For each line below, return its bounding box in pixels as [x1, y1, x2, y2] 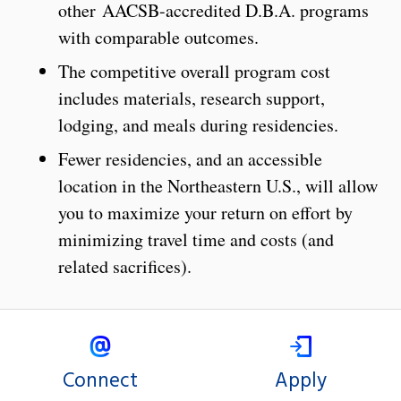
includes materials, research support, [58, 86, 325, 111]
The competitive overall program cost [58, 59, 330, 84]
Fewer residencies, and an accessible [58, 147, 322, 172]
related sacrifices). [58, 254, 192, 279]
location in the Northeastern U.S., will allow [58, 174, 378, 199]
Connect [63, 365, 138, 398]
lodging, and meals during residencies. [58, 113, 338, 138]
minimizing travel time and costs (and [58, 227, 334, 252]
